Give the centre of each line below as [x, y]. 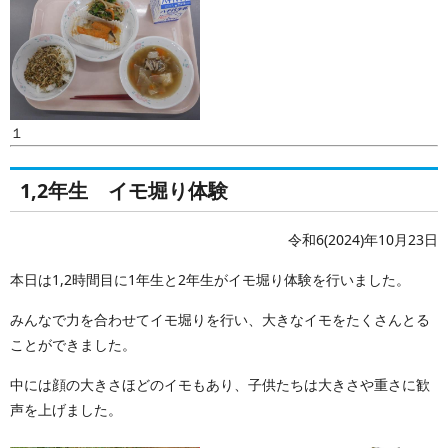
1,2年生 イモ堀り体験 [124, 191]
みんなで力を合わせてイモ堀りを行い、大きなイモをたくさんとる [220, 320]
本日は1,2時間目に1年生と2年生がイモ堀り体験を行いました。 [210, 280]
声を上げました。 [66, 410]
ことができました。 [73, 345]
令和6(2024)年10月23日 [363, 240]
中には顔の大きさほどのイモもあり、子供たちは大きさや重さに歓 [220, 385]
